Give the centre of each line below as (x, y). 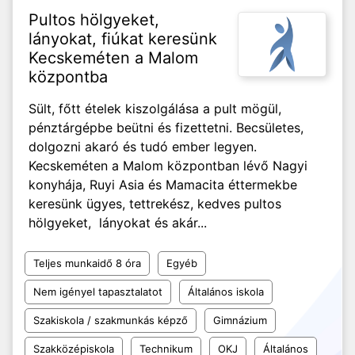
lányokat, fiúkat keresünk (123, 39)
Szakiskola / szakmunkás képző (111, 320)
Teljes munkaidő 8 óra (87, 263)
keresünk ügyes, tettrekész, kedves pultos (155, 204)
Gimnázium (240, 320)
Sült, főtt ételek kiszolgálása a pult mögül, (157, 109)
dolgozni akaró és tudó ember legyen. (145, 147)
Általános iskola (226, 292)
